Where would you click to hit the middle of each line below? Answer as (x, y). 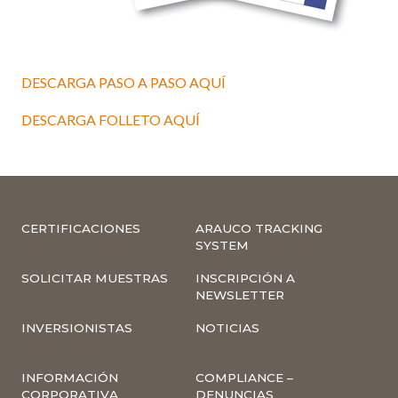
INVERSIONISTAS (77, 328)
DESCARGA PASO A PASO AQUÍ (123, 83)
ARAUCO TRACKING (259, 229)
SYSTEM (222, 246)
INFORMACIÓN (70, 378)
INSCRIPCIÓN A (245, 279)
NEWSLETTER (240, 295)
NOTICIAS (227, 328)
